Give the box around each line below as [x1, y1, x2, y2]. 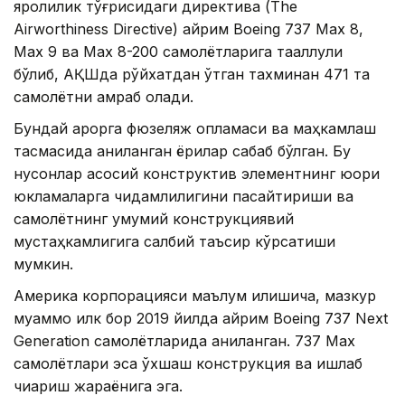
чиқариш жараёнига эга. [14, 377, 183, 395]
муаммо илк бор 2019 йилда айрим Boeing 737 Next [14, 309, 388, 327]
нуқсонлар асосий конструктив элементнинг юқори [14, 165, 380, 183]
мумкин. [14, 255, 73, 273]
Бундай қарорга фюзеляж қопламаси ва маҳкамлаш [14, 119, 376, 137]
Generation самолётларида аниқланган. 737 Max [14, 332, 355, 350]
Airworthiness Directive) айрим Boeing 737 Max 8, [14, 20, 363, 38]
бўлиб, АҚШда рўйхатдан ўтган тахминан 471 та [14, 65, 370, 83]
